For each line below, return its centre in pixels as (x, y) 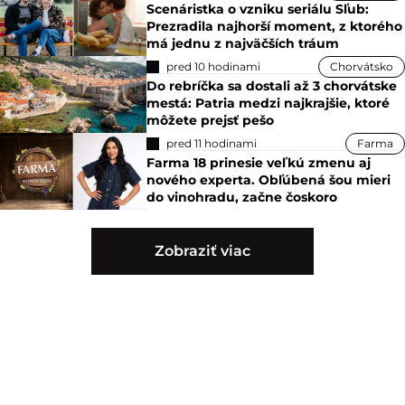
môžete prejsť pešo (211, 120)
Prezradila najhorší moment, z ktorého (275, 26)
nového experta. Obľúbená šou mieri (269, 179)
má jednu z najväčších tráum (243, 43)
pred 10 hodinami (214, 66)
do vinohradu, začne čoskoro (242, 197)
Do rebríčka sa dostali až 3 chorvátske (272, 85)
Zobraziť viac (202, 250)
